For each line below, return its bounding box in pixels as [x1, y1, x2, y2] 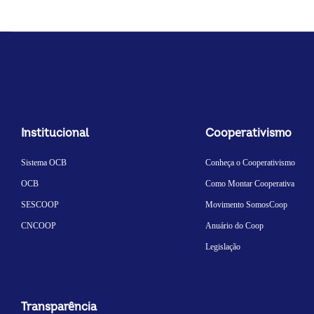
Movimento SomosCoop [205, 199, 287, 210]
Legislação [205, 241, 240, 252]
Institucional [21, 125, 89, 140]
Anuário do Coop [205, 220, 264, 231]
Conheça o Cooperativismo [205, 157, 295, 168]
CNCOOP [21, 220, 56, 231]
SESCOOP [21, 199, 59, 210]
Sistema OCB [21, 157, 67, 168]
